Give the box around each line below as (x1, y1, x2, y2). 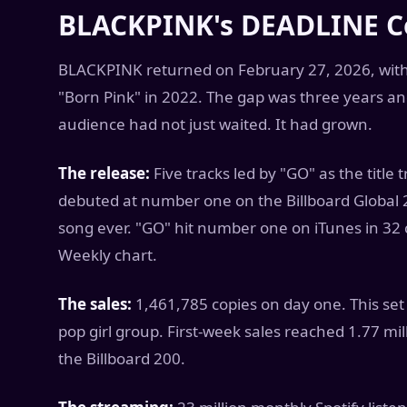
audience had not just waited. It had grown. (58, 114, 372, 134)
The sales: (58, 293, 132, 314)
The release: (58, 163, 150, 184)
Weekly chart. (58, 244, 157, 265)
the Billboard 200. (58, 348, 185, 369)
